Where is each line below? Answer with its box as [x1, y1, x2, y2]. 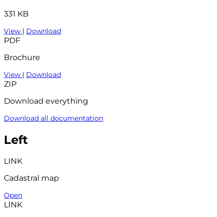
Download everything [4, 96, 88, 106]
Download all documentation [4, 113, 103, 123]
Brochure [4, 52, 40, 62]
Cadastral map [4, 173, 59, 183]
